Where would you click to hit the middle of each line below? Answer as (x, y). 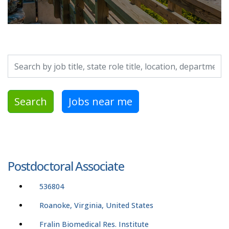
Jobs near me (100, 101)
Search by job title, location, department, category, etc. (104, 61)
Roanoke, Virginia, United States (96, 205)
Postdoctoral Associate (66, 166)
